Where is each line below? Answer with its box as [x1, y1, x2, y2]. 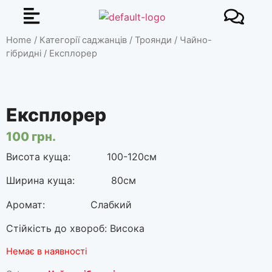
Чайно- [180, 35, 212, 46]
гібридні [6, 48, 41, 59]
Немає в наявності [6, 246, 87, 257]
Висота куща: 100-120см [6, 150, 157, 163]
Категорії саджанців [39, 35, 127, 46]
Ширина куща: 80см [6, 174, 136, 187]
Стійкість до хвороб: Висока [6, 222, 144, 234]
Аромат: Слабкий [6, 198, 132, 211]
